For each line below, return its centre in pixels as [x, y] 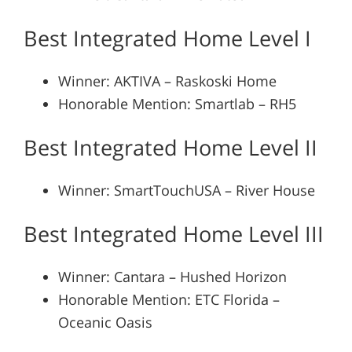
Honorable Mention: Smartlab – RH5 [177, 103]
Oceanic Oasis [105, 322]
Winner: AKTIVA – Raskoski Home [167, 81]
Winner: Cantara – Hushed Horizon [172, 276]
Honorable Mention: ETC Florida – [169, 299]
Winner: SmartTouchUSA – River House [186, 190]
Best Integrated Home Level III [173, 233]
